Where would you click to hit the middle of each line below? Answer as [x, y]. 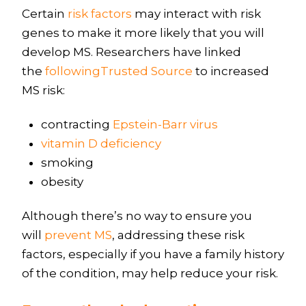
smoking [67, 163]
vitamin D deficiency [101, 144]
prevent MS [78, 235]
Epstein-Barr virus [165, 125]
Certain [44, 13]
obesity [62, 182]
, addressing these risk [178, 235]
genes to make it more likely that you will [143, 32]
